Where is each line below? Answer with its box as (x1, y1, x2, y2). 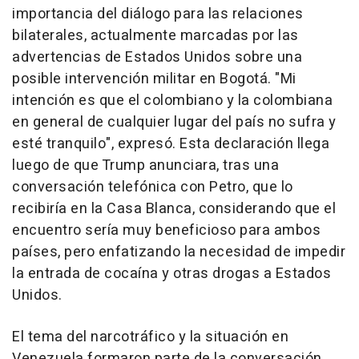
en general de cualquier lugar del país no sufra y (12, 111, 337, 134)
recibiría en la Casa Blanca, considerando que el (12, 198, 336, 220)
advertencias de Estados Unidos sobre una (12, 46, 302, 69)
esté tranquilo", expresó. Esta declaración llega (12, 133, 329, 155)
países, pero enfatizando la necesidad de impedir (12, 241, 345, 264)
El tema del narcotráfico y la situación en (12, 326, 288, 349)
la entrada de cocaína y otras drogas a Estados (12, 263, 331, 285)
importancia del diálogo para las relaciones (12, 3, 304, 26)
